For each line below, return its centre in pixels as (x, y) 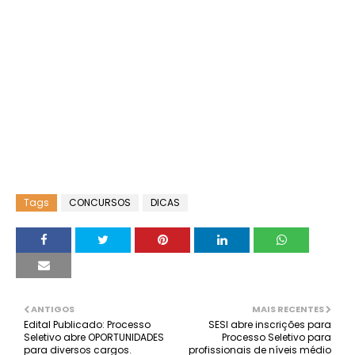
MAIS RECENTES (288, 309)
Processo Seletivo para (277, 337)
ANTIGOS (53, 309)
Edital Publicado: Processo (87, 324)
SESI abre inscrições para (270, 324)
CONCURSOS (100, 202)
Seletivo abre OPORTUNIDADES (94, 337)
